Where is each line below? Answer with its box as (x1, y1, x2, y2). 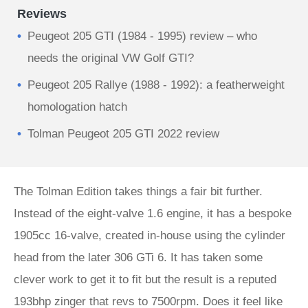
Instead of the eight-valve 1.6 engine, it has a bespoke (14, 207, 291, 220)
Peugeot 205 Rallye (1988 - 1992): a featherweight (27, 78, 285, 91)
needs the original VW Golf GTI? (27, 52, 194, 65)
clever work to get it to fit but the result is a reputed (14, 273, 276, 286)
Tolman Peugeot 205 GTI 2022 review (27, 127, 219, 140)
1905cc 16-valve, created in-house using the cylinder (14, 229, 285, 242)
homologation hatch (27, 100, 127, 113)
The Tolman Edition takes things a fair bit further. (14, 185, 263, 198)
